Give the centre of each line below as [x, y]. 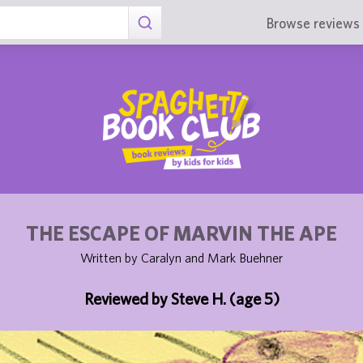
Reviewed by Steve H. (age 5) [181, 299]
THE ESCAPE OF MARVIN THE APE [181, 233]
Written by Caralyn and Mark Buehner [181, 258]
